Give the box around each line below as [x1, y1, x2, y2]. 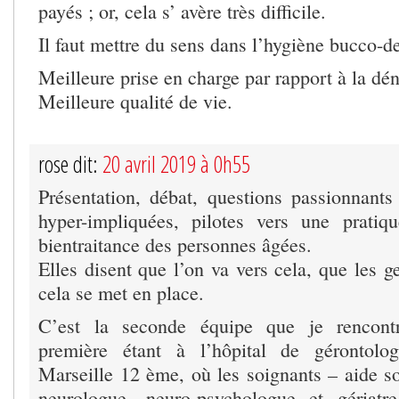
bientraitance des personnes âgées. [38, 231, 312, 257]
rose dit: [38, 148, 102, 179]
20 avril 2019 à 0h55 [102, 148, 250, 179]
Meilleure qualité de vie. [38, 87, 232, 114]
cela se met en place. [38, 279, 204, 305]
